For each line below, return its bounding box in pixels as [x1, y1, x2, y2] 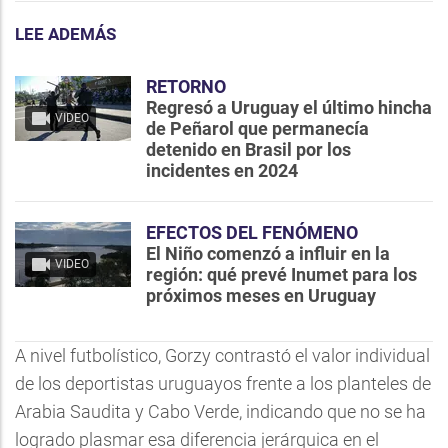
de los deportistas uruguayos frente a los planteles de [15, 372, 431, 394]
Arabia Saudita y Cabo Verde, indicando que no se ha [15, 400, 426, 422]
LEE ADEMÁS [15, 23, 116, 44]
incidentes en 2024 [146, 159, 298, 181]
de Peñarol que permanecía [146, 117, 369, 139]
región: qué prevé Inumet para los [146, 263, 417, 285]
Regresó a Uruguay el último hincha [146, 96, 432, 118]
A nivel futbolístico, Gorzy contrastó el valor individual [15, 344, 430, 366]
